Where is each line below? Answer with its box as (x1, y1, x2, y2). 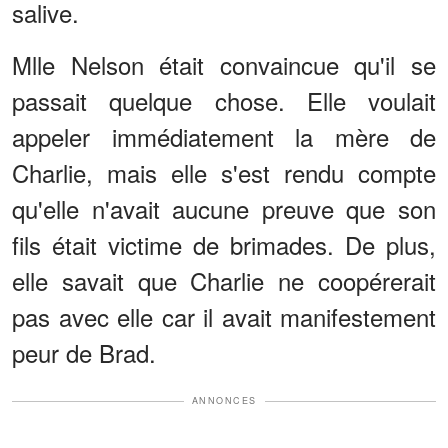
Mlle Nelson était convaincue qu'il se (12, 47, 436, 83)
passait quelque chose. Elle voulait (12, 83, 436, 119)
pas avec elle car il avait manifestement (12, 299, 436, 335)
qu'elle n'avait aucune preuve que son (12, 191, 436, 227)
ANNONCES (191, 394, 257, 408)
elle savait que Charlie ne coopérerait (12, 263, 436, 299)
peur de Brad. (12, 335, 156, 371)
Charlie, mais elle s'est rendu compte (12, 155, 436, 191)
